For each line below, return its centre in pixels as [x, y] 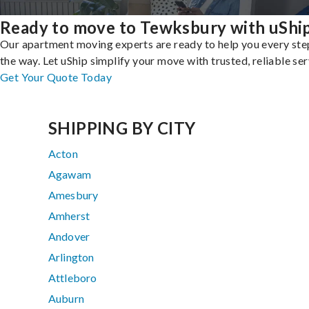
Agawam [70, 175]
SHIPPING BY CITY [122, 128]
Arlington [71, 257]
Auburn [66, 299]
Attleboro [73, 278]
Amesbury [73, 195]
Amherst [69, 216]
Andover [69, 237]
